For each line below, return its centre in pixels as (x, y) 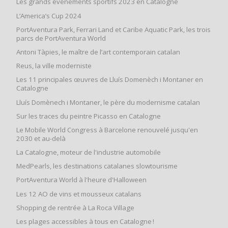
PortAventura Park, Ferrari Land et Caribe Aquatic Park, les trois (113, 29)
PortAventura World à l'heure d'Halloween (81, 180)
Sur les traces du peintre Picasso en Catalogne (89, 116)
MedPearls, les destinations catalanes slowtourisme (97, 166)
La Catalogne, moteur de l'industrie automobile (89, 152)
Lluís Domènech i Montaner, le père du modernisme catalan (108, 102)
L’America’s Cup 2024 (49, 16)
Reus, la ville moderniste (54, 66)
